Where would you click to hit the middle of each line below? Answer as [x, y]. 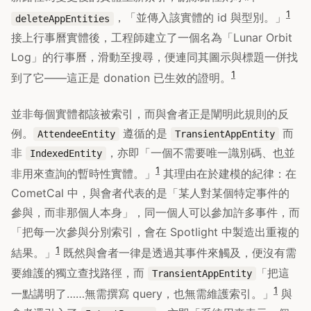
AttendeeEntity [76, 134]
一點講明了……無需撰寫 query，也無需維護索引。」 [142, 293]
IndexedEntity [66, 153]
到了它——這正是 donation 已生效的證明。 [121, 77]
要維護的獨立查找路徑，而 [79, 272]
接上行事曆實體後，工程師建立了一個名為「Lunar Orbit [152, 37]
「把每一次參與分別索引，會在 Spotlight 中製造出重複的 [155, 232]
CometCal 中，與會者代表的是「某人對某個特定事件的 [150, 193]
